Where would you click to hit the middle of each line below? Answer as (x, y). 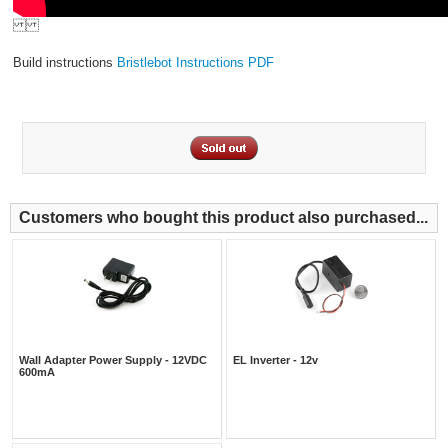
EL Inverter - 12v (275, 359)
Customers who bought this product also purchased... (223, 217)
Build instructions (64, 62)
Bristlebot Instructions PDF (195, 62)
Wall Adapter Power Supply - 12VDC (113, 359)
